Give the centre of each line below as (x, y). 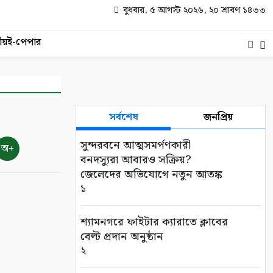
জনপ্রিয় (218, 117)
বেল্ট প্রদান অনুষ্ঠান (122, 237)
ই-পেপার (24, 42)
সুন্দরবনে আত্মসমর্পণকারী (136, 145)
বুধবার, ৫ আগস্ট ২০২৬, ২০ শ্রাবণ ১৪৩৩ (193, 10)
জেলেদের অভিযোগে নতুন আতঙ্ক (151, 175)
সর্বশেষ (123, 117)
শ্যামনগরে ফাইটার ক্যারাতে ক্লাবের (154, 222)
